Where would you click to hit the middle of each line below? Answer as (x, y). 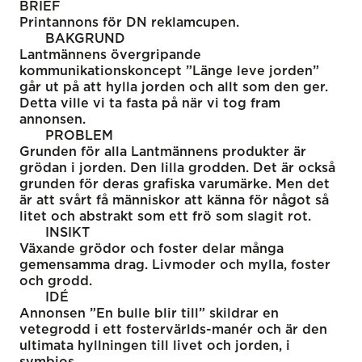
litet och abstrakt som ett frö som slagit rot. (165, 216)
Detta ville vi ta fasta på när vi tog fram (150, 103)
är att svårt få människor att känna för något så (174, 200)
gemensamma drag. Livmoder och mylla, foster (175, 265)
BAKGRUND (85, 38)
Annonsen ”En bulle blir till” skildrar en (149, 313)
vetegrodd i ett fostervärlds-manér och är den (173, 329)
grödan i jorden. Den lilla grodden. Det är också (177, 168)
